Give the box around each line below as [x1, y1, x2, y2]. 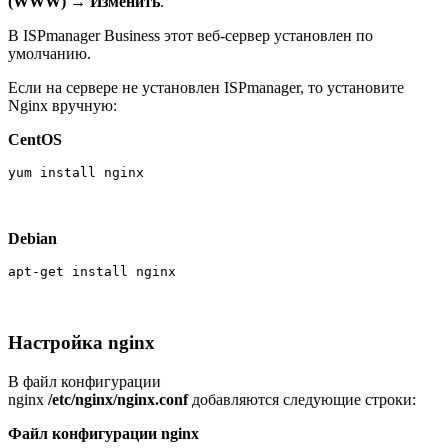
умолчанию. [8, 45, 91, 63]
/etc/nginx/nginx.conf [48, 390, 188, 408]
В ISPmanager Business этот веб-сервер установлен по [8, 27, 373, 45]
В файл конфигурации [8, 372, 161, 390]
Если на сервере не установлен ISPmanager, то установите [8, 79, 404, 97]
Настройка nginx [8, 332, 155, 354]
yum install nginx [8, 165, 144, 181]
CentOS [8, 131, 62, 149]
